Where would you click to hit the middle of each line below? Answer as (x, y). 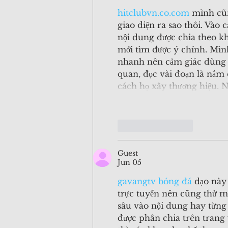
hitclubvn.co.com (153, 13)
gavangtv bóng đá (155, 181)
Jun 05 (130, 163)
